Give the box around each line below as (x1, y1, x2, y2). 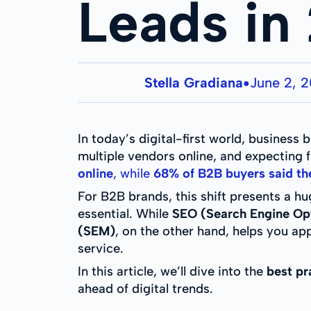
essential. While (78, 206, 172, 221)
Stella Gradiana (144, 74, 243, 91)
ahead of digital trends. (78, 281, 213, 296)
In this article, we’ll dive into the (78, 264, 267, 279)
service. (78, 241, 124, 256)
